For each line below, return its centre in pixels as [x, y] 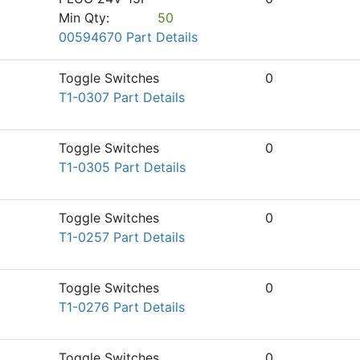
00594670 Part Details [128, 37]
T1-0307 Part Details [122, 97]
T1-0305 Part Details [122, 167]
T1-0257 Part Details [122, 237]
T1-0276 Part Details [122, 307]
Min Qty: [84, 18]
